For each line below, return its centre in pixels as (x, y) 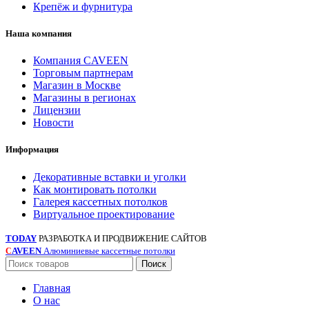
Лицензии (57, 110)
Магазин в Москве (77, 86)
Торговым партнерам (83, 73)
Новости (53, 123)
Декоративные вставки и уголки (110, 177)
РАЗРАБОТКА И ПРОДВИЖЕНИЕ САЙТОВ (123, 238)
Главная (52, 288)
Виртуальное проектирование (104, 214)
